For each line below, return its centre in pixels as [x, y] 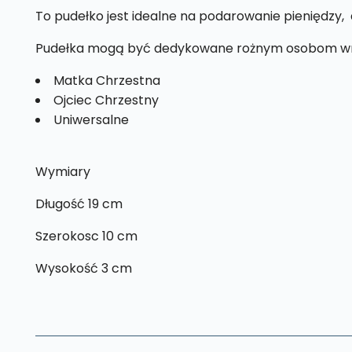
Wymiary [62, 171]
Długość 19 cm [79, 203]
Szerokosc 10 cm [86, 236]
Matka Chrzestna [106, 80]
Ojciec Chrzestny [106, 100]
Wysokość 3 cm [83, 268]
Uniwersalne [91, 119]
